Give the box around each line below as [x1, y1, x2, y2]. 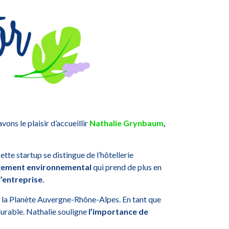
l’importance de [88, 206, 148, 216]
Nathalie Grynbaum [89, 118, 164, 128]
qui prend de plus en [91, 162, 162, 172]
